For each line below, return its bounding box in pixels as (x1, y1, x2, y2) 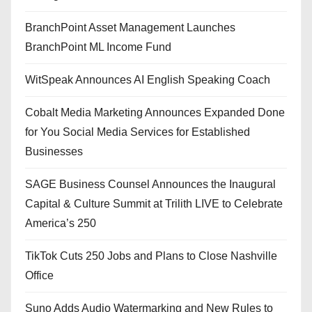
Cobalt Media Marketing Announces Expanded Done (25, 106, 285, 118)
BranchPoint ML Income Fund (25, 40, 171, 53)
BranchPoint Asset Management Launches (25, 21, 235, 33)
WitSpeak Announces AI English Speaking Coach (25, 73, 270, 86)
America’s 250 (25, 217, 96, 229)
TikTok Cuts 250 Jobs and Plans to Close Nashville (25, 249, 277, 262)
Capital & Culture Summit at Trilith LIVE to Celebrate (25, 197, 283, 210)
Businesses (25, 145, 83, 157)
